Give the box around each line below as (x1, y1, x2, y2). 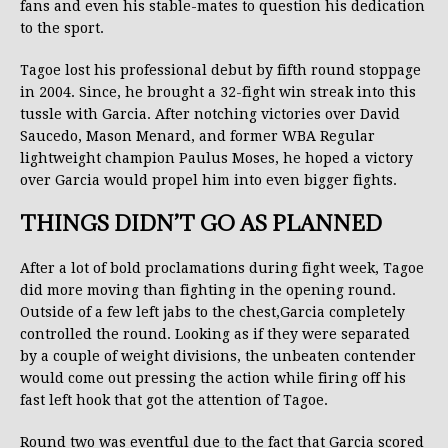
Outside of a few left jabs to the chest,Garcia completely (20, 304, 405, 321)
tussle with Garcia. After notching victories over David (20, 106, 400, 123)
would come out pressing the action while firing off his (20, 370, 406, 387)
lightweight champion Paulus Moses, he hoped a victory (20, 150, 413, 167)
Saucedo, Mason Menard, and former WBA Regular (20, 128, 375, 145)
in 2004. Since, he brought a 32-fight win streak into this (20, 84, 416, 101)
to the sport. (20, 20, 104, 37)
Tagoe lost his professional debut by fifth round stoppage (20, 62, 421, 79)
